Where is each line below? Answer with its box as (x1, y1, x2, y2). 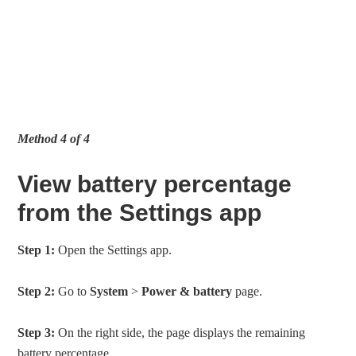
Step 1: (17, 243, 56, 257)
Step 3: (17, 326, 56, 340)
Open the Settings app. (55, 243, 172, 257)
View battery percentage (17, 171, 292, 198)
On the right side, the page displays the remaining (55, 326, 306, 340)
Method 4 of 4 (17, 132, 91, 146)
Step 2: (17, 284, 56, 299)
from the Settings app (17, 199, 262, 226)
